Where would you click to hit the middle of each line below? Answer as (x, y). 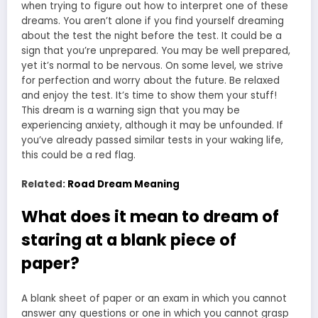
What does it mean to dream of (150, 216)
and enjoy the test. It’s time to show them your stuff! (149, 96)
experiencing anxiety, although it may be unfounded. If (152, 126)
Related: (44, 184)
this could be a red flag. (78, 155)
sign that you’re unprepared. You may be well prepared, (156, 51)
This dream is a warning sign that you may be (131, 111)
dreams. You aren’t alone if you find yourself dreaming (153, 21)
